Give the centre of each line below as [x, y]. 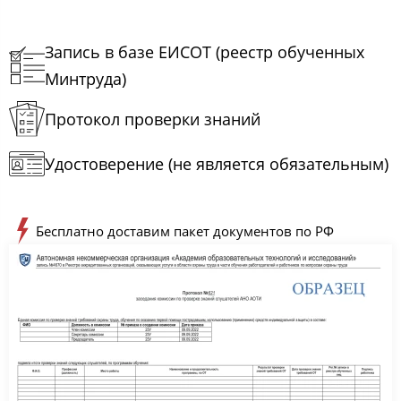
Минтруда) [85, 79]
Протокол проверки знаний [155, 119]
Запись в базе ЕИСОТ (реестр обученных [205, 52]
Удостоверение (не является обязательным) [217, 164]
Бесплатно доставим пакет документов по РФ [185, 230]
